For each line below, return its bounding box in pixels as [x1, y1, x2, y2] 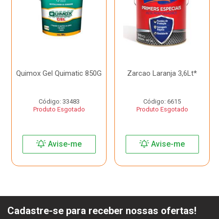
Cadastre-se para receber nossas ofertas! [7, 204, 197, 217]
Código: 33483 [38, 98, 80, 105]
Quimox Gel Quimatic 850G [16, 69, 102, 78]
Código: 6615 [143, 98, 181, 105]
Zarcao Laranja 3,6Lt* [127, 69, 197, 78]
